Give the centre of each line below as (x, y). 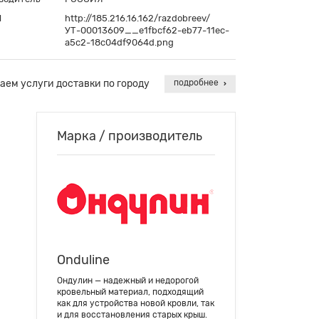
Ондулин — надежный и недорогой (128, 281)
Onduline (83, 260)
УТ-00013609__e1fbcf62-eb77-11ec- (147, 30)
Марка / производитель (130, 136)
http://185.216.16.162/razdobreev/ (137, 18)
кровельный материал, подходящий (130, 292)
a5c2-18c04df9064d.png (119, 42)
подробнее (197, 83)
